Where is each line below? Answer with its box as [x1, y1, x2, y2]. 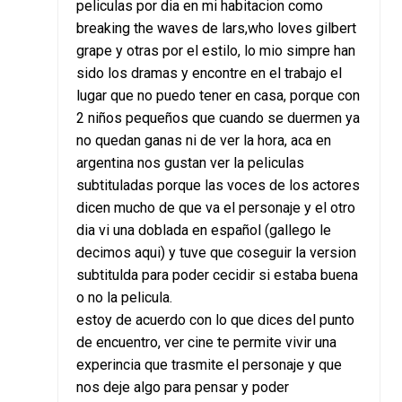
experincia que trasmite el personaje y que [75, 356, 342, 374]
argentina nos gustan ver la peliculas [75, 154, 304, 172]
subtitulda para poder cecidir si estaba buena [75, 267, 358, 284]
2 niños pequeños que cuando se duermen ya [75, 109, 360, 127]
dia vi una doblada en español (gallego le [75, 222, 331, 240]
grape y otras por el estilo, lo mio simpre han [75, 42, 355, 60]
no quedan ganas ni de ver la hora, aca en [75, 132, 331, 150]
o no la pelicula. [75, 289, 172, 307]
